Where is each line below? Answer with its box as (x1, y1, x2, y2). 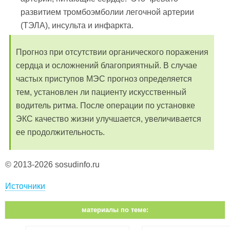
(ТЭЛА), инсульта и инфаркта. (21, 21, 134, 30)
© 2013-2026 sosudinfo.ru (5, 160, 100, 169)
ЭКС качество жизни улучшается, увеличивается (16, 114, 201, 123)
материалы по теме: (82, 205, 148, 214)
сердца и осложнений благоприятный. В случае (16, 61, 197, 70)
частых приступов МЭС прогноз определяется (16, 74, 192, 83)
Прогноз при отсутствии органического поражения (16, 47, 208, 56)
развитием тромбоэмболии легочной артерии (21, 8, 195, 17)
